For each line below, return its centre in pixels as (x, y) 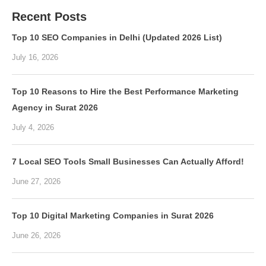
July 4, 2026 (33, 128)
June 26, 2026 (36, 236)
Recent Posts (49, 17)
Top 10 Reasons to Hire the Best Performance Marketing (125, 92)
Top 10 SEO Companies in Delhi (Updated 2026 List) (117, 38)
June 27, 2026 (36, 182)
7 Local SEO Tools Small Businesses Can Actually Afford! (128, 162)
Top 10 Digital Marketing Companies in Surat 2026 (113, 216)
